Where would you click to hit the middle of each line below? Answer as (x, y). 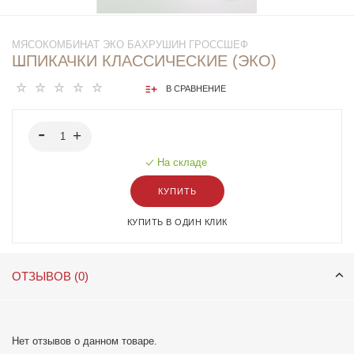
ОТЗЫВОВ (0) (50, 277)
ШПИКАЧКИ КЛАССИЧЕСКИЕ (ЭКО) (144, 61)
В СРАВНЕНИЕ (196, 89)
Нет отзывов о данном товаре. (85, 341)
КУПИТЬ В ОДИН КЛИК (177, 222)
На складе (182, 163)
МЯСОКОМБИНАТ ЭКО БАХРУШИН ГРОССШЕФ (130, 45)
